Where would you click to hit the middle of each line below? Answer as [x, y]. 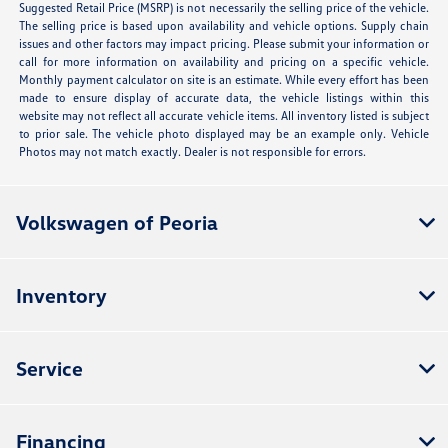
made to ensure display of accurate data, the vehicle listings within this [224, 98]
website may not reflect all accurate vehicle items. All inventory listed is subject [224, 116]
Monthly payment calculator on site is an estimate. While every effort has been [224, 80]
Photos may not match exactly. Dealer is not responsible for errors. [193, 152]
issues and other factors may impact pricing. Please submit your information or [224, 44]
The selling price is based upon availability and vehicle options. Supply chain [224, 26]
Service [49, 368]
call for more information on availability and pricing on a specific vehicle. [224, 62]
